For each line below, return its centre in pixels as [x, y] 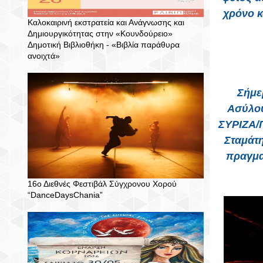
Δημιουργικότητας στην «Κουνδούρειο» [100, 33]
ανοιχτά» [44, 56]
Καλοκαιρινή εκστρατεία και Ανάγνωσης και [106, 22]
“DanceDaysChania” [65, 195]
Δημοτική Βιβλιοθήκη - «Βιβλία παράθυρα [104, 45]
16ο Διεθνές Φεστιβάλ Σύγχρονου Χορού [102, 184]
